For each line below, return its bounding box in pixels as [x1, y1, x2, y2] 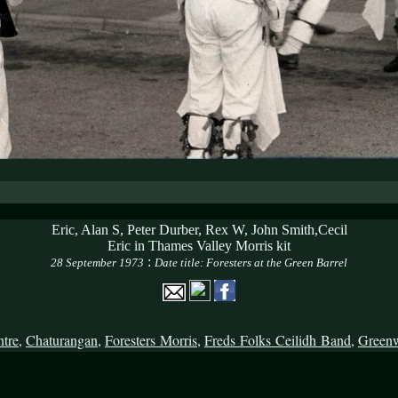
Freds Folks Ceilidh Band [204, 330, 351, 349]
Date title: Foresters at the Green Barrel [155, 256, 347, 269]
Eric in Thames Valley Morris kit [107, 238, 291, 253]
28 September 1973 [51, 256, 144, 269]
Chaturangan [26, 330, 98, 349]
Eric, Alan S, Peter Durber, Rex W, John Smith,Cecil [51, 222, 347, 237]
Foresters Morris [105, 330, 197, 349]
